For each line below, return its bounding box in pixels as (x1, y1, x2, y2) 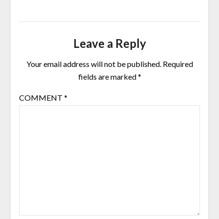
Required (162, 59, 193, 68)
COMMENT (19, 92, 64, 102)
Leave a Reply (73, 36, 146, 50)
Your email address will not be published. (26, 59, 161, 68)
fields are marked (78, 71, 138, 81)
